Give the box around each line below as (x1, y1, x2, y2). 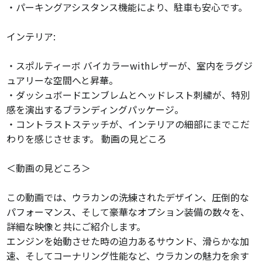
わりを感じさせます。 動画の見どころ (6, 132, 167, 146)
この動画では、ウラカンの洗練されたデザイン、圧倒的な (6, 190, 250, 205)
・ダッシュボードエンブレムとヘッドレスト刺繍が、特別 (6, 88, 250, 102)
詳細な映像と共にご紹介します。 (6, 219, 146, 234)
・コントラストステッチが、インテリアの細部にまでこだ (6, 117, 250, 132)
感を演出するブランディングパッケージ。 (6, 102, 184, 117)
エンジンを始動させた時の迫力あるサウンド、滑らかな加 (6, 234, 250, 249)
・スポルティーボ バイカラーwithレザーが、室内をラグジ (6, 58, 253, 73)
